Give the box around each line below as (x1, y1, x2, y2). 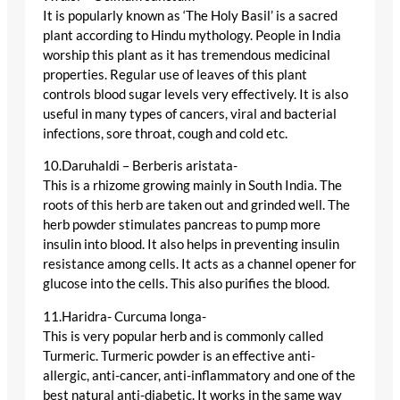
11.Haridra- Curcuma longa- (43, 309, 206, 325)
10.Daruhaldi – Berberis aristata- (43, 158, 237, 174)
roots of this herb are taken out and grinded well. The (43, 197, 350, 213)
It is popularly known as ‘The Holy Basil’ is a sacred (43, 7, 337, 23)
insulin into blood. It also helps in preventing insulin (43, 237, 339, 253)
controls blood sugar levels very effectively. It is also (43, 86, 348, 102)
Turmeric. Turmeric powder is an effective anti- (43, 348, 315, 364)
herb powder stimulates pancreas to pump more (43, 217, 321, 233)
